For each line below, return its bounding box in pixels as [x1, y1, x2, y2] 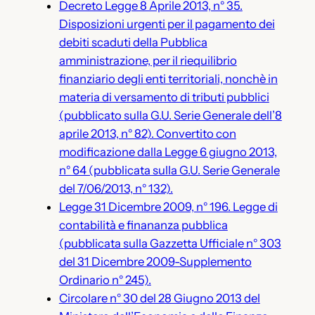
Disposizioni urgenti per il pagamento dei [58, 16, 275, 31]
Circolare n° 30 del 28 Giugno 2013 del [58, 290, 260, 305]
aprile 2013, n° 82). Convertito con [58, 126, 236, 141]
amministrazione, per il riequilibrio [58, 53, 237, 67]
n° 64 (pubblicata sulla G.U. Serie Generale [58, 162, 280, 177]
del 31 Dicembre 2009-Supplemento [58, 254, 252, 269]
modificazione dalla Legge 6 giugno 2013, [58, 144, 277, 159]
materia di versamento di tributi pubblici [58, 89, 269, 104]
